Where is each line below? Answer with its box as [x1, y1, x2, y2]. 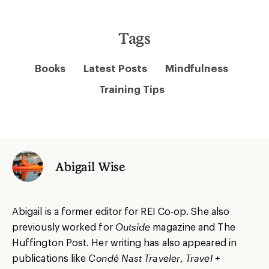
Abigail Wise [55, 159, 125, 174]
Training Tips [98, 82, 165, 95]
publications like [12, 252, 89, 264]
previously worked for [12, 220, 115, 232]
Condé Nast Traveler [88, 252, 180, 264]
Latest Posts [83, 61, 147, 74]
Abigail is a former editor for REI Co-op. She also [12, 205, 229, 217]
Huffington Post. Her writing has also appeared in [12, 236, 237, 248]
